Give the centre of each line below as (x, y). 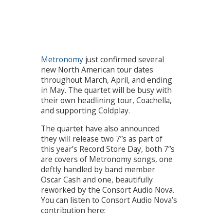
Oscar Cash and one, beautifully (97, 179)
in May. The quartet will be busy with (106, 90)
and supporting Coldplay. (85, 111)
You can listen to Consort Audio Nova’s (109, 200)
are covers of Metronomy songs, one (107, 159)
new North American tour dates (97, 70)
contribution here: (73, 210)
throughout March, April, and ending (107, 80)
